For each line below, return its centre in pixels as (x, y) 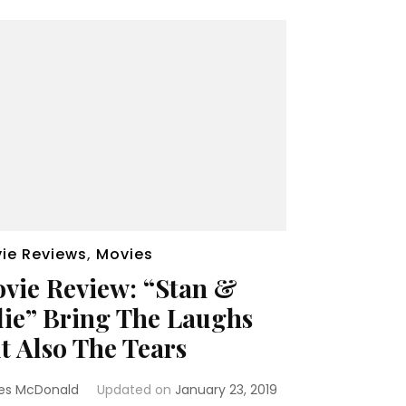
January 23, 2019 (226, 390)
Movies (124, 255)
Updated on (135, 390)
